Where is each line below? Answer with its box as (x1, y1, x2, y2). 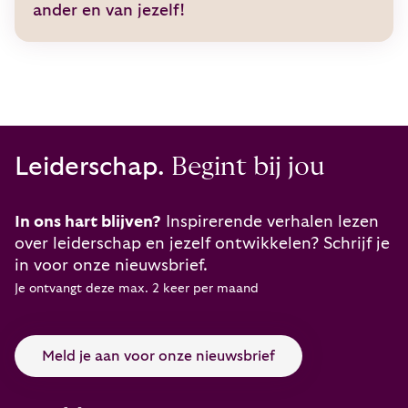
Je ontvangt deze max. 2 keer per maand (15, 281, 259, 295)
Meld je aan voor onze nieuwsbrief (42, 348, 275, 363)
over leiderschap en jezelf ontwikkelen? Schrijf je (15, 234, 390, 252)
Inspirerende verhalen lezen (161, 212, 379, 230)
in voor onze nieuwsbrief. (15, 256, 208, 274)
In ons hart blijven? (15, 212, 161, 230)
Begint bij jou (165, 153, 325, 180)
